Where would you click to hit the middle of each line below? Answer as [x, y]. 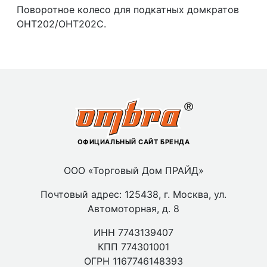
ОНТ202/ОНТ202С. [62, 24]
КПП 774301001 [133, 247]
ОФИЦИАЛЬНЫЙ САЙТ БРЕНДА [133, 142]
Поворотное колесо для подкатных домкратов [128, 10]
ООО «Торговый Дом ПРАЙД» [133, 171]
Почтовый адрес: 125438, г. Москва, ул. [133, 195]
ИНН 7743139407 [133, 233]
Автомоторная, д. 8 [133, 209]
